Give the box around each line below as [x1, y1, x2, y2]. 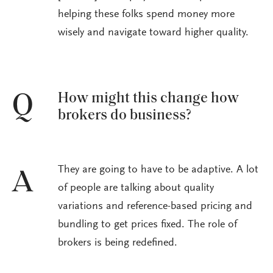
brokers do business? [58, 108, 191, 123]
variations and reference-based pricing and [58, 201, 252, 213]
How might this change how [58, 91, 239, 106]
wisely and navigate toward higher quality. [58, 27, 249, 39]
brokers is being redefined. [58, 238, 177, 249]
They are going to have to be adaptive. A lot [58, 165, 258, 176]
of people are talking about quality [58, 183, 214, 194]
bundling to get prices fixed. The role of [58, 219, 237, 231]
